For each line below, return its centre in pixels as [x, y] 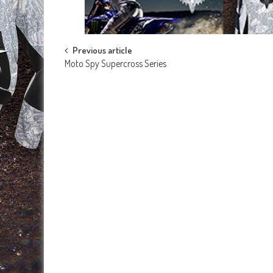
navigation [99, 79]
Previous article [102, 51]
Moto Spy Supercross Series [115, 64]
